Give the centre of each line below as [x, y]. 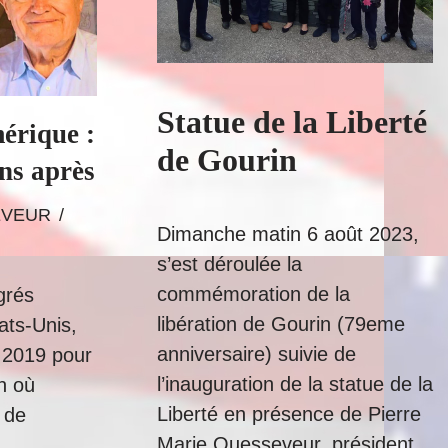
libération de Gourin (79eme [281, 324]
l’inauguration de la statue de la [295, 384]
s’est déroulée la [229, 264]
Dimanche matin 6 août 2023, [288, 234]
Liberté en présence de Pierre [289, 414]
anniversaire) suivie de [256, 354]
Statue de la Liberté [292, 122]
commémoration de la [253, 294]
